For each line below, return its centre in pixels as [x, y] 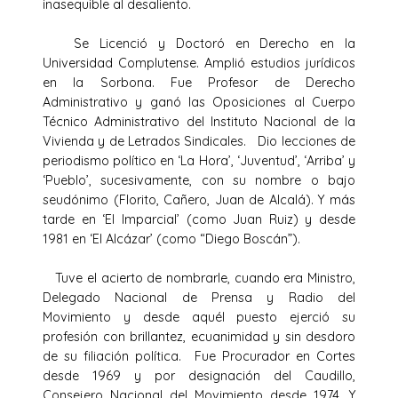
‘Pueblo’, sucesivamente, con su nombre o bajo [199, 180]
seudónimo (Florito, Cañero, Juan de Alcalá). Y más [199, 199]
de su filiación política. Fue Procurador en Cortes [199, 356]
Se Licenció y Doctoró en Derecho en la [199, 43]
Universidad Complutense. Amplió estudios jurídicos [199, 63]
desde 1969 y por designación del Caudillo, [199, 375]
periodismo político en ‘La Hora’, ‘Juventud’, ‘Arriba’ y [199, 160]
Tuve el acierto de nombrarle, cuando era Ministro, [199, 278]
